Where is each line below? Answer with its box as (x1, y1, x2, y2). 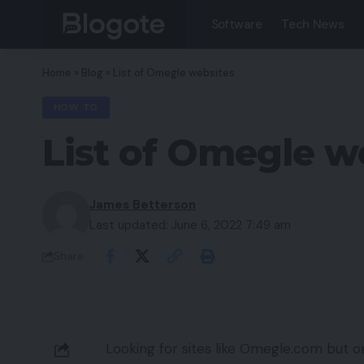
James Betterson (89, 197, 197, 214)
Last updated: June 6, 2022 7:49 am (89, 217, 292, 234)
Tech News (281, 16, 344, 32)
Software (210, 16, 262, 32)
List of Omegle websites (113, 66, 235, 80)
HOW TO (53, 102, 98, 115)
